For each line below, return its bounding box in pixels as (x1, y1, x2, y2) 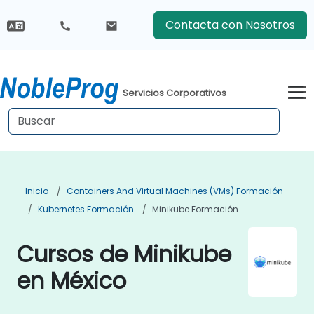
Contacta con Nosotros (165, 17, 295, 33)
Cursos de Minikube (17, 238, 231, 270)
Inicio (25, 185, 48, 197)
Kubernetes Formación (38, 203, 134, 215)
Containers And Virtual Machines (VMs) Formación (67, 185, 283, 197)
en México (17, 265, 126, 296)
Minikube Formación (152, 203, 238, 215)
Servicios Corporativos (123, 86, 227, 99)
